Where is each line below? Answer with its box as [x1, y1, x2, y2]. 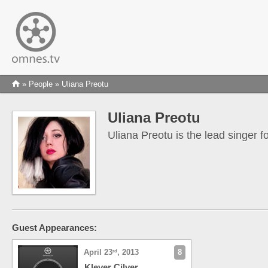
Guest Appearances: [12, 223, 97, 233]
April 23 [84, 248, 112, 257]
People [29, 80, 53, 89]
